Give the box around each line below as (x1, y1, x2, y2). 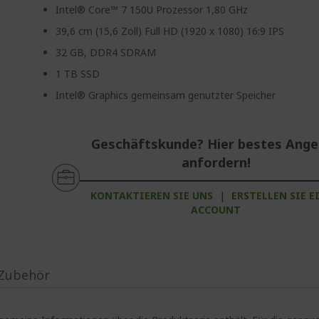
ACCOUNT (191, 203, 241, 216)
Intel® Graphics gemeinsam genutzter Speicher (56, 88, 276, 102)
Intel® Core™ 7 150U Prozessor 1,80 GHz (56, 3, 249, 16)
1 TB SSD (56, 67, 100, 80)
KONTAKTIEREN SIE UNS (90, 189, 214, 202)
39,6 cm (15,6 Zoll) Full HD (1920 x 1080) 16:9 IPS (56, 24, 285, 38)
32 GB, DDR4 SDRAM (56, 46, 157, 59)
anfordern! (181, 154, 251, 171)
